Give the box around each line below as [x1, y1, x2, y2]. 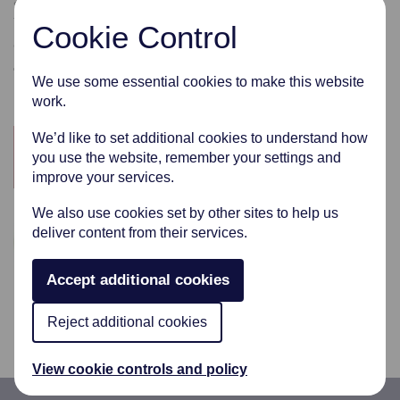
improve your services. [32, 169, 174, 185]
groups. [13, 29, 60, 48]
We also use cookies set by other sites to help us [32, 205, 338, 221]
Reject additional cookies [47, 314, 207, 330]
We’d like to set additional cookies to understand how [32, 129, 368, 146]
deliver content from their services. [32, 225, 247, 240]
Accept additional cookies [46, 271, 229, 289]
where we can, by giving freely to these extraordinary [13, 9, 356, 29]
